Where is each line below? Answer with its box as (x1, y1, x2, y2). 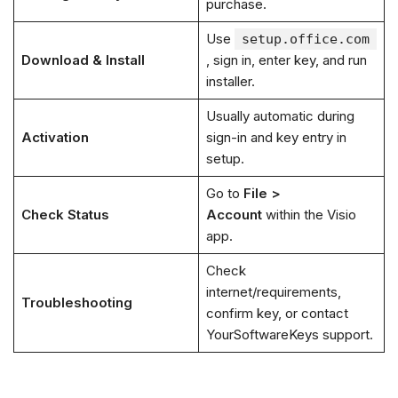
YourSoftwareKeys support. (205, 326, 373, 344)
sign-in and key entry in (205, 129, 346, 147)
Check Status (20, 206, 109, 224)
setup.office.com (241, 31, 370, 48)
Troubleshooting (20, 294, 132, 312)
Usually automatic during (205, 107, 354, 125)
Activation (20, 129, 89, 147)
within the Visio (261, 206, 356, 224)
